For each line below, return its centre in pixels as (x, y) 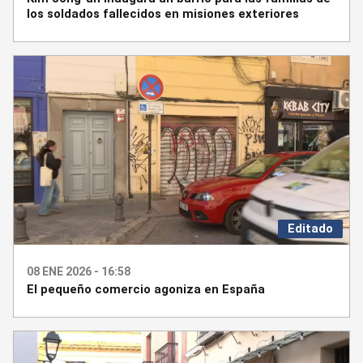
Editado (310, 229)
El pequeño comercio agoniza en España (146, 290)
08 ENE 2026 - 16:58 (79, 272)
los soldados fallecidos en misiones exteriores (163, 14)
